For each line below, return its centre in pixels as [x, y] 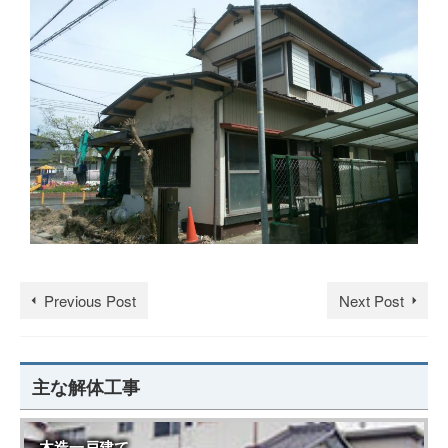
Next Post [371, 300]
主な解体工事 [86, 386]
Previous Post [90, 300]
